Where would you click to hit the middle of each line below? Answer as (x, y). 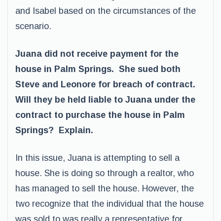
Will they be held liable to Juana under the (105, 100)
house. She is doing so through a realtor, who (105, 173)
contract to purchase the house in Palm (100, 115)
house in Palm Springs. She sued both (98, 69)
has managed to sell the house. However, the (105, 188)
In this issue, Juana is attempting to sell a (97, 158)
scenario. (33, 26)
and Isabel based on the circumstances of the (106, 11)
